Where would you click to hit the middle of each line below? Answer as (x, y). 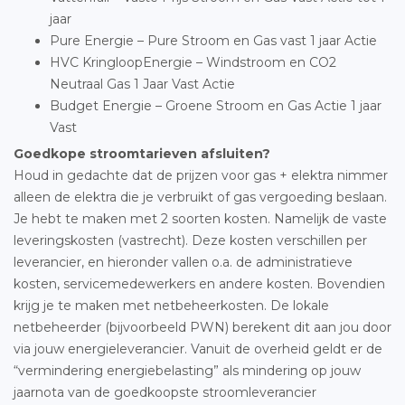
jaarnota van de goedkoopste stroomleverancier (165, 392)
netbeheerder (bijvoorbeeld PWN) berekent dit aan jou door (202, 327)
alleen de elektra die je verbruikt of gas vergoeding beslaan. (200, 197)
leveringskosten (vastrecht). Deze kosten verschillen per (190, 240)
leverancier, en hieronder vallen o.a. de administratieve (183, 262)
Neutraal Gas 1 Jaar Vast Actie (142, 84)
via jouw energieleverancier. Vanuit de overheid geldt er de (198, 349)
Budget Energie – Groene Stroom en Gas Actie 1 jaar (216, 106)
